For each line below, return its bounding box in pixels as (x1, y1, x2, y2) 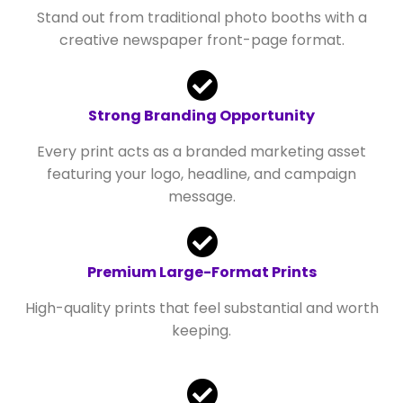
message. (167, 185, 236, 207)
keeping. (172, 319, 231, 341)
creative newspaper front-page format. (58, 29, 345, 50)
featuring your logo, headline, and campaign (47, 163, 356, 184)
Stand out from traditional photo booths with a (36, 6, 367, 28)
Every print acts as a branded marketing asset (37, 140, 366, 162)
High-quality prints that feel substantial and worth (24, 297, 379, 318)
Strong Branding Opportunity (88, 104, 315, 126)
